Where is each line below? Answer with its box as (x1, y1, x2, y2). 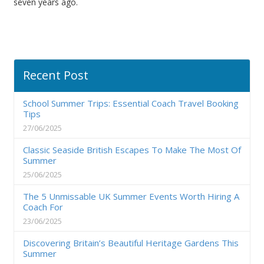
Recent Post (23, 67, 88, 84)
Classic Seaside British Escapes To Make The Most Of (23, 144, 241, 156)
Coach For (23, 201, 63, 213)
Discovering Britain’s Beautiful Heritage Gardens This (23, 237, 239, 249)
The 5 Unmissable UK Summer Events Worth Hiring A (23, 190, 239, 203)
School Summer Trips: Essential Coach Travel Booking (23, 97, 239, 110)
